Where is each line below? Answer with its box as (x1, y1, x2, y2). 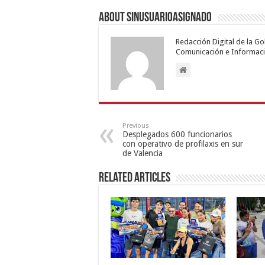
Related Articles (99, 171, 170, 185)
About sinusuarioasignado (99, 11, 212, 25)
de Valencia (122, 148, 163, 158)
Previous (122, 121, 149, 130)
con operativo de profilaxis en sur (122, 138, 243, 148)
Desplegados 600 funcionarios (122, 129, 232, 139)
